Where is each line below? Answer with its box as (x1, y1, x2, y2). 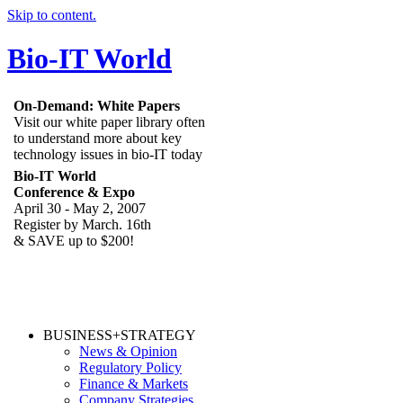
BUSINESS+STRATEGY (43, 327, 196, 343)
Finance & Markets (79, 375, 188, 391)
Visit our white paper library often (13, 113, 205, 130)
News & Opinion (79, 343, 177, 359)
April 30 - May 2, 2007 (13, 200, 146, 216)
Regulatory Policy (79, 359, 182, 375)
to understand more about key (13, 130, 182, 146)
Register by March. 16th (13, 216, 151, 232)
